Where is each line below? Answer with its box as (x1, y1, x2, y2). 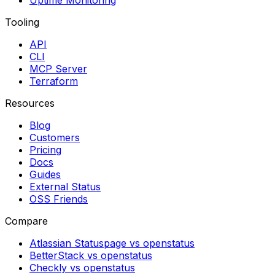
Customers (29, 131, 80, 144)
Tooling (5, 16, 39, 28)
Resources (5, 97, 55, 109)
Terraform (29, 75, 78, 87)
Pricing (29, 144, 61, 156)
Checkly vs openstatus (29, 261, 135, 274)
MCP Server (29, 63, 87, 75)
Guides (29, 168, 61, 180)
